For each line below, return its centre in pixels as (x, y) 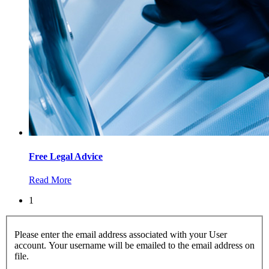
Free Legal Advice (66, 156)
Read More (50, 180)
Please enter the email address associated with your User (121, 235)
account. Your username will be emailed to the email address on (134, 246)
